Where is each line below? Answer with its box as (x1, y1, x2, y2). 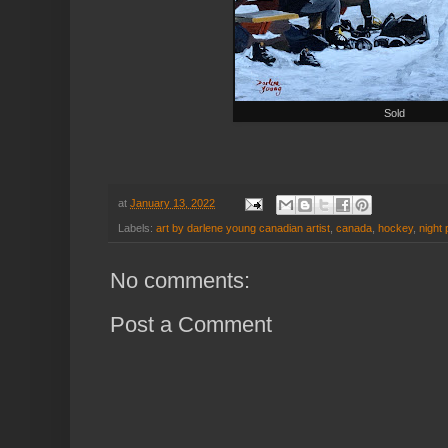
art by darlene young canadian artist (156, 221, 330, 234)
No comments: (110, 267, 250, 293)
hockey (378, 221, 413, 234)
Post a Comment (110, 311, 272, 337)
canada (336, 221, 372, 234)
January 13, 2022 (130, 197, 215, 210)
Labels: (118, 221, 156, 234)
